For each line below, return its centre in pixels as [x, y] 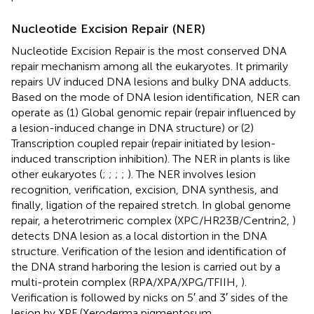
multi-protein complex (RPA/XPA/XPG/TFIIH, [126, 282]
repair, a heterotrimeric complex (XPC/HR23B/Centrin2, [152, 220]
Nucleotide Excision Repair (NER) [108, 28]
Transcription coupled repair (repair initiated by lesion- [144, 143]
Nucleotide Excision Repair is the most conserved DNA [149, 50]
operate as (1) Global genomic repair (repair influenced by [153, 112]
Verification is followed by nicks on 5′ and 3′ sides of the [150, 297]
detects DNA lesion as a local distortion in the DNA [139, 235]
